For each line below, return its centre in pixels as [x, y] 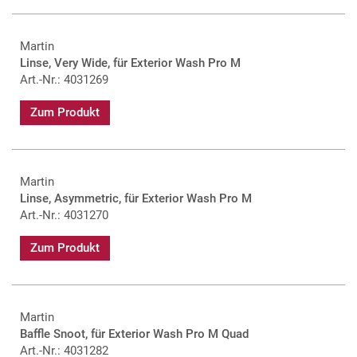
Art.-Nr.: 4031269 [64, 79]
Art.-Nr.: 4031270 [64, 215]
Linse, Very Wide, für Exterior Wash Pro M [130, 63]
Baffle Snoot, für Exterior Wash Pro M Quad [134, 333]
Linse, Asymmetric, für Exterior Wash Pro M [136, 198]
